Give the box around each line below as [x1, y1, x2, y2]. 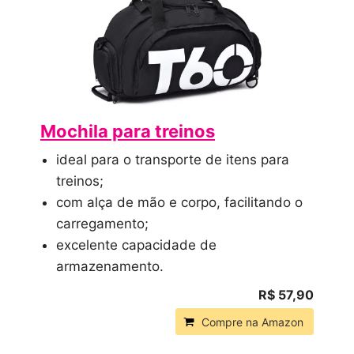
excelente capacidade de [56, 236, 217, 253]
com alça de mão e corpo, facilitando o [56, 194, 303, 210]
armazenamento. [56, 258, 164, 274]
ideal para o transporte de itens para [56, 151, 289, 168]
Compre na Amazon [201, 314, 303, 329]
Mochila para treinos [40, 120, 215, 141]
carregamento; [56, 215, 149, 232]
